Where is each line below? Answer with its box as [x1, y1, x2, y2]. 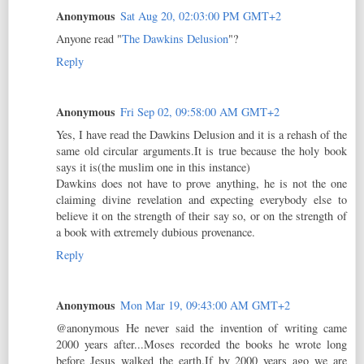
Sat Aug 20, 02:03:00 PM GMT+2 [120, 7, 281, 24]
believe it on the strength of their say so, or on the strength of [56, 207, 347, 223]
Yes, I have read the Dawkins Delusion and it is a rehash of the [56, 126, 347, 142]
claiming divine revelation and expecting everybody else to [56, 191, 347, 207]
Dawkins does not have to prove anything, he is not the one [56, 175, 347, 191]
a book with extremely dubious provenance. [56, 223, 255, 240]
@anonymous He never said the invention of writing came [56, 319, 347, 336]
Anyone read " [56, 30, 122, 46]
